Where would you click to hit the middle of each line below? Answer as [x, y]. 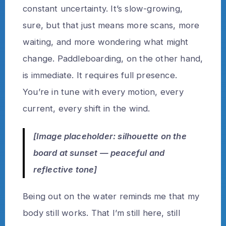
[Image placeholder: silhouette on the [110, 136]
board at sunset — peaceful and [99, 153]
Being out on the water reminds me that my [111, 196]
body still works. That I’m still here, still [101, 213]
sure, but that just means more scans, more [111, 25]
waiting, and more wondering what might [106, 42]
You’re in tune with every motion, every [103, 92]
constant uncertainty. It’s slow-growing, [103, 8]
